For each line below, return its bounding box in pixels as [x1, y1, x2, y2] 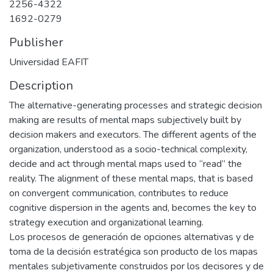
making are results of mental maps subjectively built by [9, 113, 241, 127]
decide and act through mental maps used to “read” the [9, 157, 242, 171]
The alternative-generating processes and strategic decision [9, 99, 262, 112]
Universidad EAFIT [9, 55, 88, 69]
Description [9, 77, 73, 94]
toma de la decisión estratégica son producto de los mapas [9, 245, 258, 258]
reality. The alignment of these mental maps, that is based [9, 172, 253, 185]
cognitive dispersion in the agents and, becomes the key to [9, 201, 257, 214]
